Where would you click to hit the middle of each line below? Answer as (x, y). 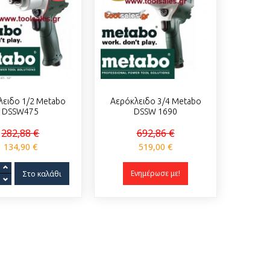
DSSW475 (20, 111)
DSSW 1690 (156, 111)
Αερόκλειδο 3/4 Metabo (155, 101)
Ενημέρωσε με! (156, 173)
